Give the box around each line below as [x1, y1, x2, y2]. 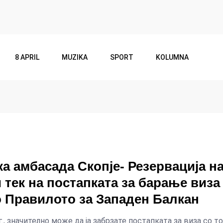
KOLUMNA [156, 53, 189, 61]
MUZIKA [62, 53, 88, 61]
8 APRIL [15, 53, 39, 61]
